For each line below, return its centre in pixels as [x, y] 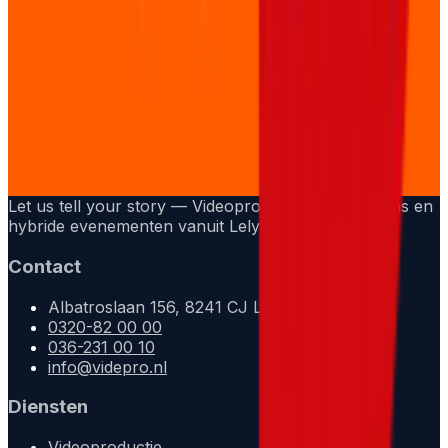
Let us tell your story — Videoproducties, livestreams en [220, 206]
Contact [44, 266]
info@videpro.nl [107, 366]
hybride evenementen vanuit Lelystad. [151, 226]
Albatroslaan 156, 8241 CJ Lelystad [181, 306]
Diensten [48, 407]
